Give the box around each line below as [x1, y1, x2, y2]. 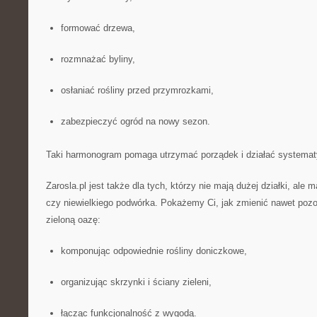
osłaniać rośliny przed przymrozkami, [60, 85, 214, 96]
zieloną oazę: [46, 214, 100, 225]
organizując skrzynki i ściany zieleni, [60, 277, 212, 287]
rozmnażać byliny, [60, 54, 135, 64]
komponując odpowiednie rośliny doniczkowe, [60, 246, 247, 256]
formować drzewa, [60, 23, 135, 33]
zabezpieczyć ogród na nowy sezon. [60, 116, 210, 127]
